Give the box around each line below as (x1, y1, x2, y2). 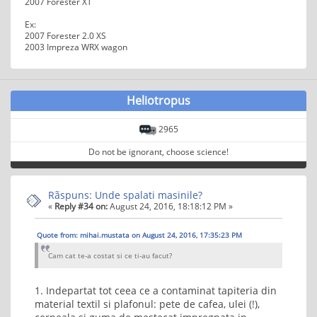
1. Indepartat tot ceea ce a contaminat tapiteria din (35, 284, 277, 298)
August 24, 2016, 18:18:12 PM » (108, 200, 233, 212)
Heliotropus (127, 93, 190, 109)
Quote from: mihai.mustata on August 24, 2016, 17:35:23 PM (37, 230, 242, 241)
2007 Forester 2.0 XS (25, 30, 106, 42)
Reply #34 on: (54, 200, 108, 212)
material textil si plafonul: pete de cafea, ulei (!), (35, 297, 260, 311)
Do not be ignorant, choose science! (88, 146, 229, 158)
